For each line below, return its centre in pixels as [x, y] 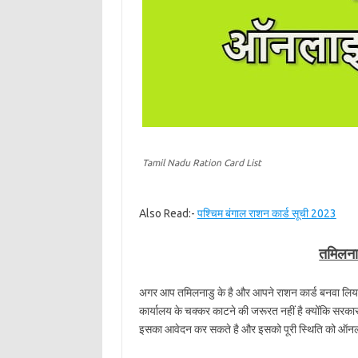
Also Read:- [168, 213]
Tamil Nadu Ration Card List [201, 163]
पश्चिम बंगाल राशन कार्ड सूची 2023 [267, 213]
